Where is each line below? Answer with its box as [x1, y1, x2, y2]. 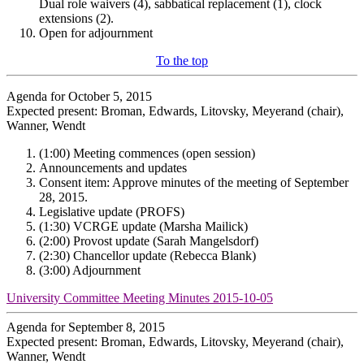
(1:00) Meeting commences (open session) [39, 145, 255, 160]
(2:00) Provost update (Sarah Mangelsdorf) [39, 233, 258, 248]
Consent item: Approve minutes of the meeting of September [39, 175, 349, 189]
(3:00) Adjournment [39, 262, 141, 277]
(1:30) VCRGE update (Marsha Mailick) [39, 219, 248, 233]
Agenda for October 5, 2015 [6, 89, 155, 103]
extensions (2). [39, 11, 114, 25]
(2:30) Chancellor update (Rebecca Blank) [39, 248, 256, 262]
